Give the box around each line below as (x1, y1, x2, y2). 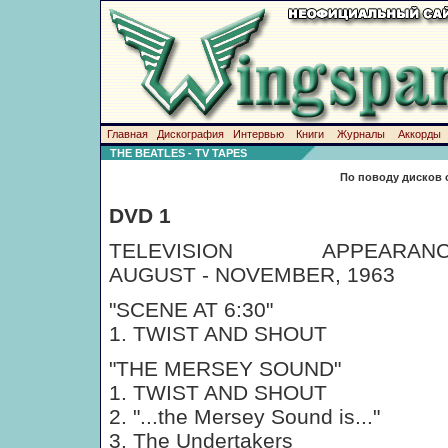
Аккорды (397, 128, 441, 140)
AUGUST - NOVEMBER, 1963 (109, 263, 395, 286)
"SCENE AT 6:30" (109, 298, 273, 321)
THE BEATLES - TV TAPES (101, 147, 247, 159)
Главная (106, 128, 148, 140)
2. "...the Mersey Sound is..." (109, 405, 380, 428)
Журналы (336, 128, 385, 140)
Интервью (233, 128, 284, 140)
